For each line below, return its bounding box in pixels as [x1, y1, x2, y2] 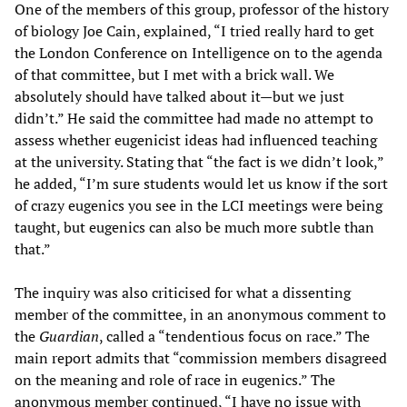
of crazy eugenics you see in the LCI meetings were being [15, 195, 382, 216]
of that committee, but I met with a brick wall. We [15, 65, 334, 85]
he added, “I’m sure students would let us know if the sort [15, 174, 388, 194]
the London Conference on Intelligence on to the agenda [15, 43, 382, 64]
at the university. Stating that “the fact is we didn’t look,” [15, 152, 383, 173]
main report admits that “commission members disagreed [15, 348, 387, 369]
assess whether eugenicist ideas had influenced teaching [15, 130, 377, 151]
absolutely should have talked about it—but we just [15, 86, 344, 107]
